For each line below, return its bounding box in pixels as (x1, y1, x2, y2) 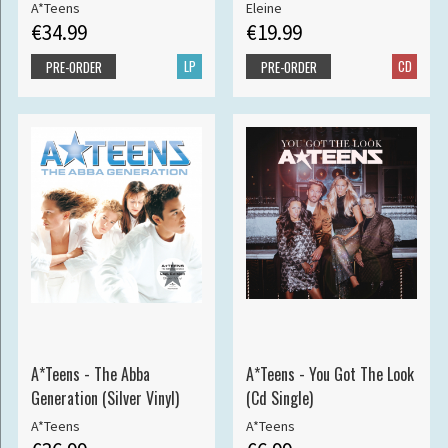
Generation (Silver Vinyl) (30, 386, 179, 411)
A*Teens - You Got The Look (245, 362, 414, 387)
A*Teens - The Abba (30, 362, 150, 387)
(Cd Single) (245, 386, 313, 411)
